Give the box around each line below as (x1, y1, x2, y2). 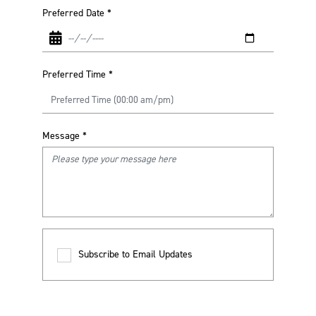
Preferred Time (42, 68, 106, 81)
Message (42, 129, 80, 142)
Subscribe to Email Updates (78, 248, 193, 261)
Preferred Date (42, 6, 104, 20)
